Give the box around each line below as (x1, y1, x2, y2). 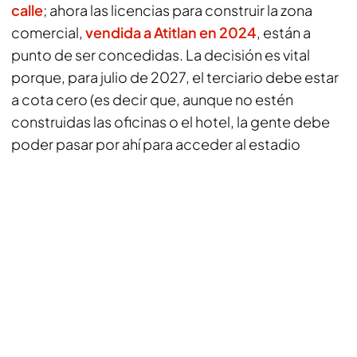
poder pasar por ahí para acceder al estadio (11, 135, 300, 153)
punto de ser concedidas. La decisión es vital (11, 45, 310, 64)
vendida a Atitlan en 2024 (85, 23, 257, 41)
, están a (257, 23, 311, 41)
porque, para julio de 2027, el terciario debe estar (11, 68, 339, 86)
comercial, (11, 23, 85, 41)
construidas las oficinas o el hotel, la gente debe (11, 112, 330, 131)
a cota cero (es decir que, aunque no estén (11, 90, 293, 108)
